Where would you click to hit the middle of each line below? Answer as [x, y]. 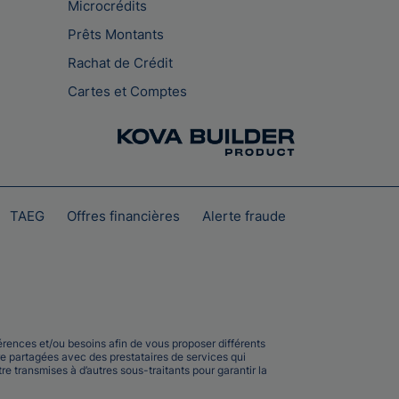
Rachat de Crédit [120, 63]
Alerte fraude [244, 216]
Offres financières [123, 216]
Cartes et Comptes [127, 92]
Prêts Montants [116, 35]
